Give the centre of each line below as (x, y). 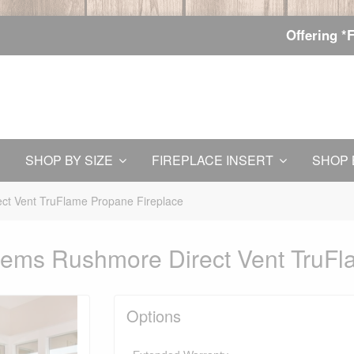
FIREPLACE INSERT (213, 160)
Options (154, 316)
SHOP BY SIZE (69, 160)
